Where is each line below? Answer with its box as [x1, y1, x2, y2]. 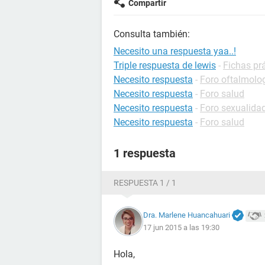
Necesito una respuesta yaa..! [114, 46, 236, 57]
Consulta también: [114, 28, 190, 40]
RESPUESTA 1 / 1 [114, 178, 176, 188]
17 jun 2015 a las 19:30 [143, 223, 219, 232]
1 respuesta [114, 146, 176, 160]
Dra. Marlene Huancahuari [143, 210, 230, 219]
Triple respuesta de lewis [114, 60, 216, 71]
